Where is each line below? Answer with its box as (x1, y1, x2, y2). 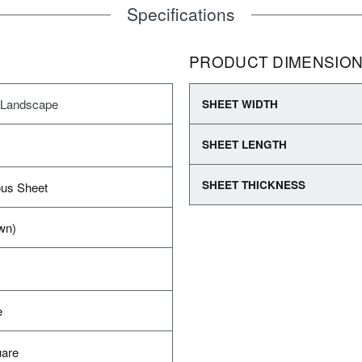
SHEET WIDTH (202, 96, 278, 112)
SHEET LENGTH (202, 137, 287, 152)
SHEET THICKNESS (202, 177, 305, 192)
